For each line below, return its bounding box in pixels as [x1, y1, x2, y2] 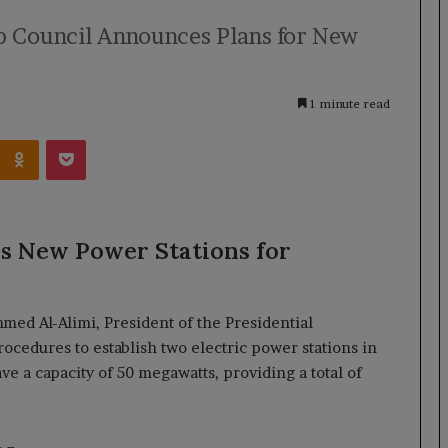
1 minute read [307, 96, 390, 111]
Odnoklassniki [38, 130, 127, 147]
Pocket [85, 130, 128, 147]
